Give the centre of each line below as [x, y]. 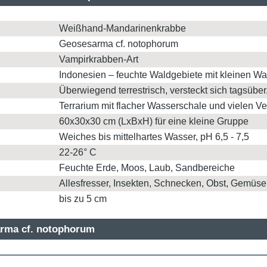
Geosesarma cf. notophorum [119, 44]
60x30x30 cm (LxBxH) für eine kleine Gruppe [154, 121]
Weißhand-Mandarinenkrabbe [122, 28]
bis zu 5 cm [83, 199]
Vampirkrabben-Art [99, 59]
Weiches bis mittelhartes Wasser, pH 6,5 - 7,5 [154, 137]
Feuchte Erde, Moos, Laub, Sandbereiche [147, 168]
